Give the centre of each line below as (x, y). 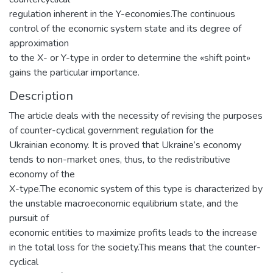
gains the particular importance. (74, 72)
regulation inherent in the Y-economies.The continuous (122, 14)
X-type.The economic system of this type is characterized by (136, 189)
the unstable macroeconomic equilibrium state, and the (124, 203)
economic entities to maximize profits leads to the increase (133, 232)
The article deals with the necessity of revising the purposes (136, 115)
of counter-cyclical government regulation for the (112, 130)
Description (41, 96)
